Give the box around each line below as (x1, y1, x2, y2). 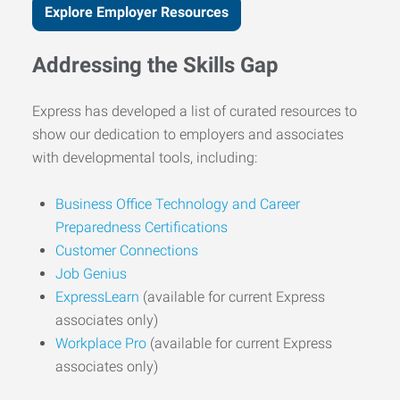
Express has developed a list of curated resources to (32, 102, 357, 120)
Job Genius (55, 264, 127, 282)
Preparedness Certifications (55, 218, 228, 236)
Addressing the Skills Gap (32, 52, 279, 78)
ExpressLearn (55, 287, 139, 305)
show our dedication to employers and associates (32, 125, 344, 143)
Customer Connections (55, 241, 198, 259)
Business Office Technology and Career (55, 195, 300, 212)
